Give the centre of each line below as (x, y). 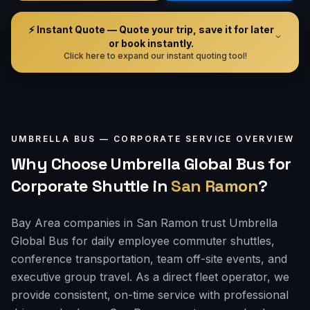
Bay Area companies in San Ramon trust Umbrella (144, 223)
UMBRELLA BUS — (62, 139)
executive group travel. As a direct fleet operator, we (150, 277)
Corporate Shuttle (80, 186)
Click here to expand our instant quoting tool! (155, 56)
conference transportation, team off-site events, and (149, 259)
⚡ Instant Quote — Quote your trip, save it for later (151, 29)
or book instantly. (151, 43)
